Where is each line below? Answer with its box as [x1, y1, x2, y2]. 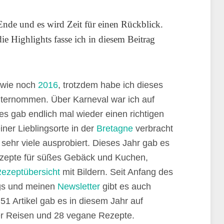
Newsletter [57, 181, 100, 191]
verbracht [133, 123, 173, 133]
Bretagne [96, 123, 133, 133]
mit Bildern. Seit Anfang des [60, 167, 173, 177]
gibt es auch [100, 181, 151, 191]
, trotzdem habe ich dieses [58, 80, 163, 90]
